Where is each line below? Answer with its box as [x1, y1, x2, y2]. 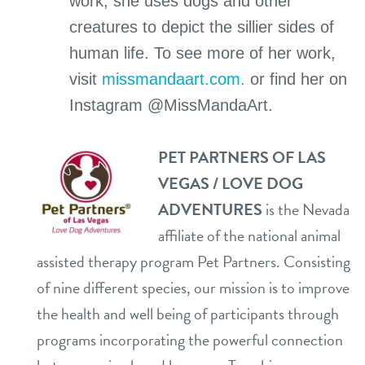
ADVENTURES [158, 197, 266, 222]
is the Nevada [266, 197, 350, 222]
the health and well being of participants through [37, 301, 339, 326]
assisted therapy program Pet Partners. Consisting [37, 249, 350, 274]
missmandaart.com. [102, 70, 250, 88]
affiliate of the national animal [158, 223, 341, 248]
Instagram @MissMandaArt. [69, 96, 273, 114]
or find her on [250, 70, 347, 88]
